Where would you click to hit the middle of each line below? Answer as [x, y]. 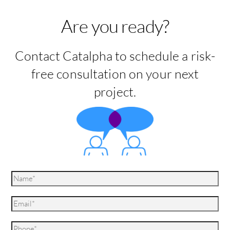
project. [115, 91]
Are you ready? [115, 26]
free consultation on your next [115, 73]
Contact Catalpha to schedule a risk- [115, 55]
